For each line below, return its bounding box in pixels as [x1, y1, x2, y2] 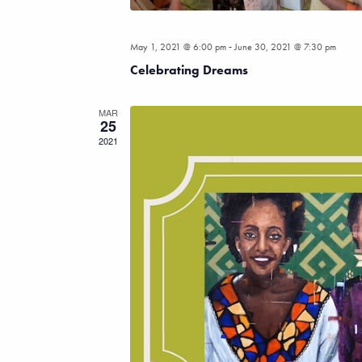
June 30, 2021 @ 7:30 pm [234, 40, 336, 54]
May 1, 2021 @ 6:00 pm [129, 40, 226, 54]
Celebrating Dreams [129, 61, 248, 79]
